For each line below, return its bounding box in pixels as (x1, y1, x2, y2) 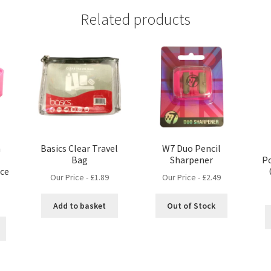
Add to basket (53, 200, 106, 211)
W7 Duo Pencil (162, 142, 221, 154)
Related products (80, 10, 191, 30)
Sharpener (169, 153, 213, 166)
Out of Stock (167, 200, 216, 211)
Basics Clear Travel (41, 142, 119, 154)
